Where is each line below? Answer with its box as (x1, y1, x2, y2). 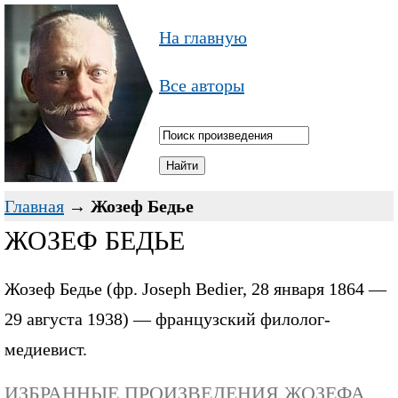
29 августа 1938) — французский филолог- (4, 309, 330, 329)
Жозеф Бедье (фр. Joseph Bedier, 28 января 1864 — (4, 279, 386, 298)
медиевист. (4, 339, 87, 359)
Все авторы (159, 76, 244, 95)
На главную (159, 28, 247, 47)
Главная (4, 196, 64, 216)
